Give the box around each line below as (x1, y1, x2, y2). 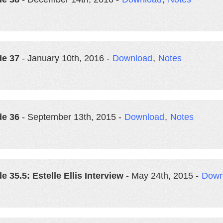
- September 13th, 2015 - (19, 112, 124, 122)
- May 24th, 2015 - (123, 171, 201, 181)
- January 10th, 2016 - (19, 53, 112, 63)
